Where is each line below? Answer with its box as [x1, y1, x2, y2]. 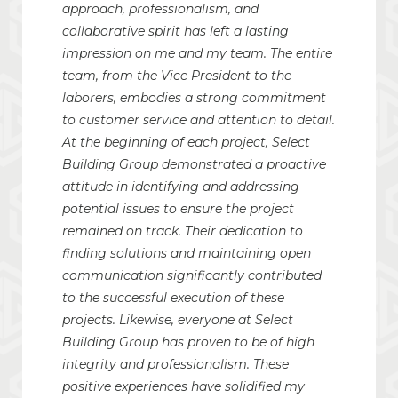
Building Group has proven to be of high [62, 334, 314, 351]
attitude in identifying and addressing [62, 179, 299, 195]
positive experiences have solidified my [62, 378, 305, 395]
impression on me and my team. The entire [62, 45, 332, 62]
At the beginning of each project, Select [62, 134, 310, 151]
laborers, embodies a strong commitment [62, 90, 326, 107]
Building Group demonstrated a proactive [62, 156, 326, 173]
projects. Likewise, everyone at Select [62, 312, 293, 329]
